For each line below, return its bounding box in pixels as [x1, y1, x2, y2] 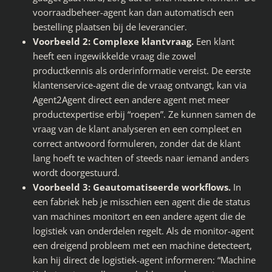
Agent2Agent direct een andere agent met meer [33, 93, 229, 106]
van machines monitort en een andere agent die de [33, 210, 245, 223]
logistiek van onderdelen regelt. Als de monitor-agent [33, 225, 254, 237]
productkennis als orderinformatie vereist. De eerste [33, 64, 251, 77]
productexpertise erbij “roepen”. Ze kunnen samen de [33, 108, 256, 121]
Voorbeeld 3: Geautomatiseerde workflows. [33, 181, 231, 194]
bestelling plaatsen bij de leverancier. [33, 21, 187, 33]
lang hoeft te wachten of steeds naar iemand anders [33, 152, 249, 165]
